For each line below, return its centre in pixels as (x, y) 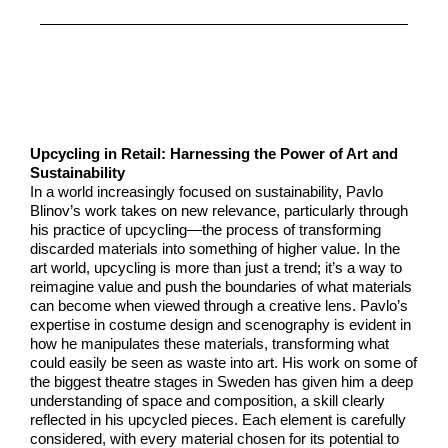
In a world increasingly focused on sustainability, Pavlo (206, 192)
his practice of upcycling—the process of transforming (205, 230)
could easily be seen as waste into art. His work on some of (223, 363)
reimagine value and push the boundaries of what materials (221, 287)
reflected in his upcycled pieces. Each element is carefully (218, 420)
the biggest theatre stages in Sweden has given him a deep (221, 382)
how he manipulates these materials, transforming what (209, 344)
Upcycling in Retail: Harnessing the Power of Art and (214, 154)
